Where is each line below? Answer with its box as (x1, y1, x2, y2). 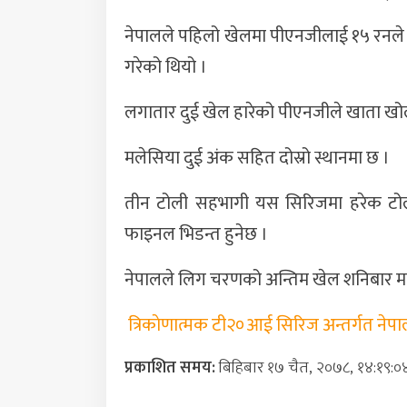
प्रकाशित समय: (124, 354, 215, 382)
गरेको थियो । (124, 52, 207, 84)
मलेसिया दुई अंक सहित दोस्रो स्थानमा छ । (124, 143, 390, 174)
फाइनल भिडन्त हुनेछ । (124, 219, 268, 251)
